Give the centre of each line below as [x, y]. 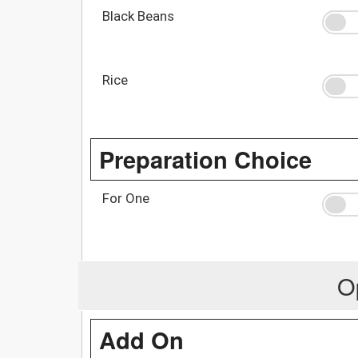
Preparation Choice [205, 159]
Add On [141, 339]
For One [126, 198]
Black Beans [138, 16]
